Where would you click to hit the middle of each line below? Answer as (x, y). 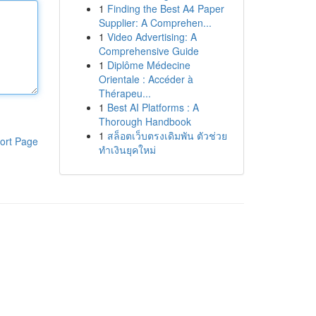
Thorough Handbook (145, 121)
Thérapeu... (124, 93)
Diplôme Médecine (148, 65)
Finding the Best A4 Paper (165, 8)
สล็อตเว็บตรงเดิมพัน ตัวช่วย (167, 135)
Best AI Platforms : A (153, 107)
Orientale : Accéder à (146, 79)
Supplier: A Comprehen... (155, 23)
